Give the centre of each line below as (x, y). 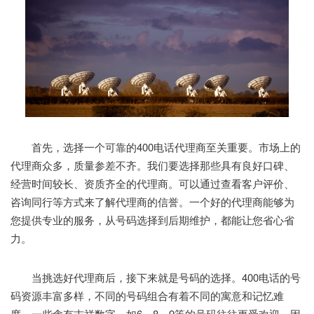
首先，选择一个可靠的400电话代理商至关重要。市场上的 (156, 146)
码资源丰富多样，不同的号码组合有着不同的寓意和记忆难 (147, 295)
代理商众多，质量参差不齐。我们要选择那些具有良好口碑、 (152, 165)
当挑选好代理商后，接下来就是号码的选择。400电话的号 (156, 277)
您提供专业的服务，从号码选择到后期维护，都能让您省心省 (152, 219)
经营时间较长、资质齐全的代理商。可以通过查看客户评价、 (152, 183)
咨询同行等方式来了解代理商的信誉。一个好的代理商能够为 (152, 201)
